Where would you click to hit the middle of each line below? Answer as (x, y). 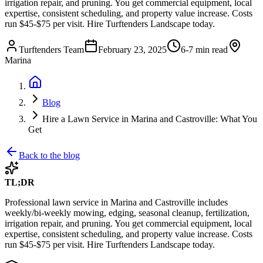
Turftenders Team (51, 49)
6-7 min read (204, 49)
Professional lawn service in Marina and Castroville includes (116, 202)
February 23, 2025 (132, 49)
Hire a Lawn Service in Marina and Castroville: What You (150, 119)
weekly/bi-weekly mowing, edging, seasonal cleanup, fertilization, (127, 213)
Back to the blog (49, 155)
